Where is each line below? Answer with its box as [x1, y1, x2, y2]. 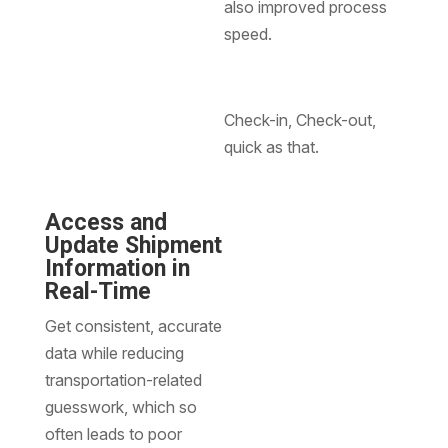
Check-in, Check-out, [223, 109, 376, 130]
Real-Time [44, 277, 151, 305]
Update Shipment [44, 231, 222, 259]
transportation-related [44, 369, 202, 390]
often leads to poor [44, 423, 182, 444]
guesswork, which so [44, 396, 197, 417]
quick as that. [223, 136, 319, 157]
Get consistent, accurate [44, 315, 222, 336]
